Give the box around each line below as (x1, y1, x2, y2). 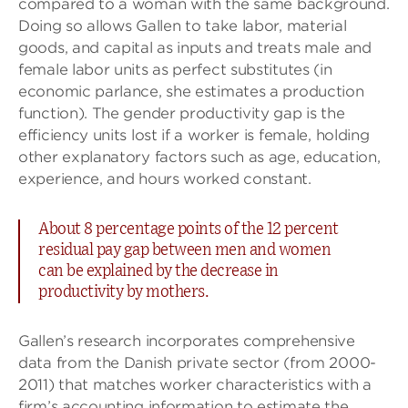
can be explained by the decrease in (38, 262, 279, 280)
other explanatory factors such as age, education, (18, 148, 381, 166)
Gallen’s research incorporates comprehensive (18, 331, 355, 350)
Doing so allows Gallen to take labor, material (18, 16, 347, 35)
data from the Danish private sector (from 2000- (18, 353, 376, 372)
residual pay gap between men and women (38, 241, 331, 259)
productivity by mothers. (38, 283, 209, 301)
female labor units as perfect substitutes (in (18, 60, 332, 78)
